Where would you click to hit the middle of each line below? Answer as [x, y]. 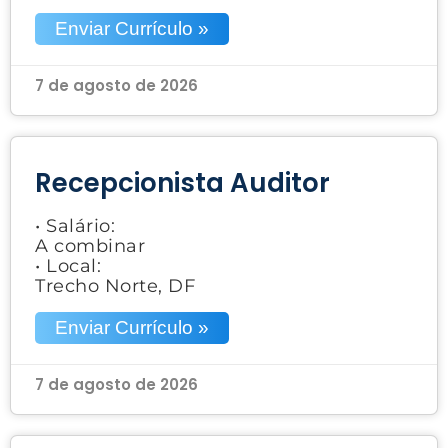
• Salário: [75, 225]
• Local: [68, 265]
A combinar [90, 245]
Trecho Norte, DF [115, 285]
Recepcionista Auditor [182, 182]
